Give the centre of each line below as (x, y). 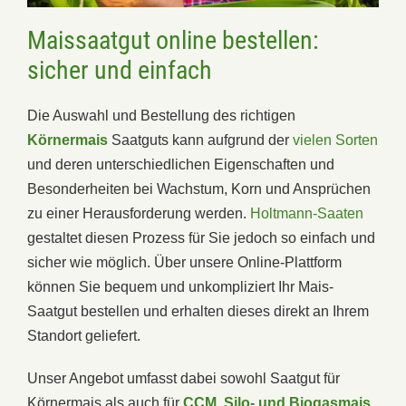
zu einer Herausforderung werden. (139, 213)
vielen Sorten (335, 140)
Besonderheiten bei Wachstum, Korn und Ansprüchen (199, 188)
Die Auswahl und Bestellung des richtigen (161, 115)
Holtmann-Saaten (307, 213)
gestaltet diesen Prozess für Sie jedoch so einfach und (201, 237)
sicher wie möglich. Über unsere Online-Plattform (184, 262)
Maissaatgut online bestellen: (173, 40)
